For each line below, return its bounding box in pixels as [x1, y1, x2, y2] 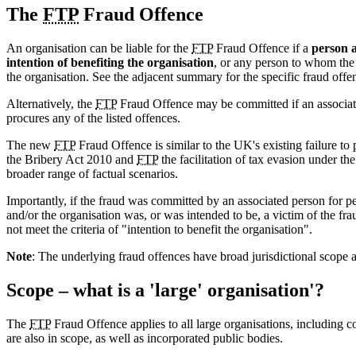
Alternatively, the [6, 97, 95, 111]
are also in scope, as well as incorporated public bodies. [6, 331, 283, 346]
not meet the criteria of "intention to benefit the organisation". [6, 222, 312, 237]
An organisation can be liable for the [6, 41, 192, 56]
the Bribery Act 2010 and [6, 153, 137, 167]
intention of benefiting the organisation [6, 56, 214, 70]
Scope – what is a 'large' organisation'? [6, 280, 324, 301]
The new [6, 138, 54, 153]
